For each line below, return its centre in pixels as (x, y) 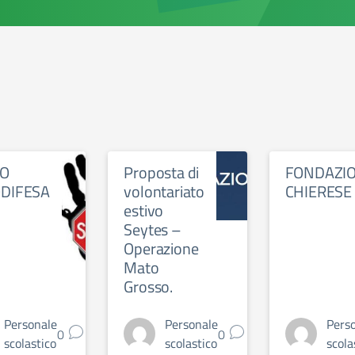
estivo (144, 210)
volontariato (164, 191)
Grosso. (148, 286)
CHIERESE (319, 191)
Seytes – (153, 229)
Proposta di (162, 172)
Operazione (161, 248)
